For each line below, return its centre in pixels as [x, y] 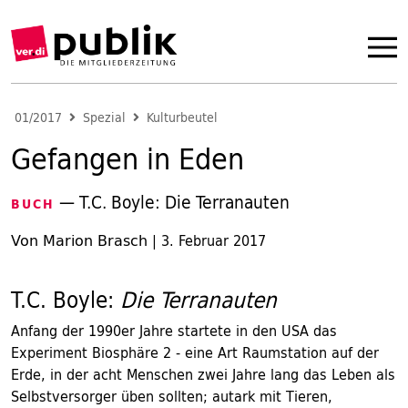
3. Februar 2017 [214, 240]
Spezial [104, 117]
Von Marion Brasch [79, 240]
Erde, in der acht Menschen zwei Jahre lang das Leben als [203, 374]
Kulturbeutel [182, 117]
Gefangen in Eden [127, 158]
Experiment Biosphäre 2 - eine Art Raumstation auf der [195, 352]
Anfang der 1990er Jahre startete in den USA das [174, 331]
